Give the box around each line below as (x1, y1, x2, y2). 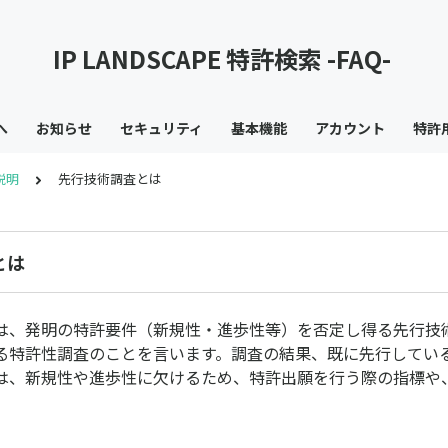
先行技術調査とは (58, 169, 162, 188)
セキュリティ (119, 118, 203, 138)
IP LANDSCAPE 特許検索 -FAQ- (52, 41, 396, 76)
